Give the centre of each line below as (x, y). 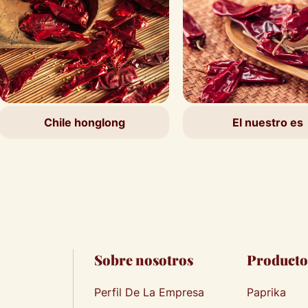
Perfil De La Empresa (149, 293)
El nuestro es (210, 122)
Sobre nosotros (143, 260)
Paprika (266, 293)
